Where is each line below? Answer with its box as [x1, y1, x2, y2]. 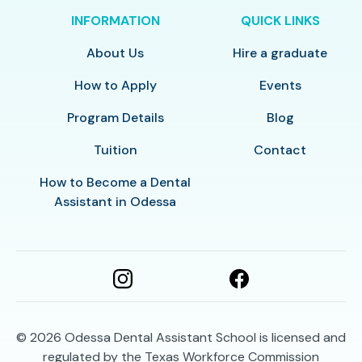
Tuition [93, 141, 137, 159]
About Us [86, 44, 145, 62]
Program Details [66, 109, 164, 127]
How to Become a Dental [40, 174, 192, 192]
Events [259, 77, 301, 95]
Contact [254, 141, 307, 159]
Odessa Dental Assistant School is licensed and [65, 329, 346, 347]
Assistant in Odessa [54, 193, 177, 211]
